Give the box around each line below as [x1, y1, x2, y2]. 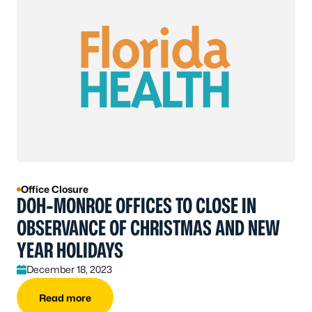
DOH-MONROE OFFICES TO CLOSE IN [17, 193, 256, 219]
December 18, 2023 [26, 263, 112, 276]
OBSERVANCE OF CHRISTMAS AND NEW [17, 215, 280, 241]
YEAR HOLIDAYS [17, 237, 123, 263]
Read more [39, 291, 91, 304]
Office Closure [21, 183, 88, 196]
